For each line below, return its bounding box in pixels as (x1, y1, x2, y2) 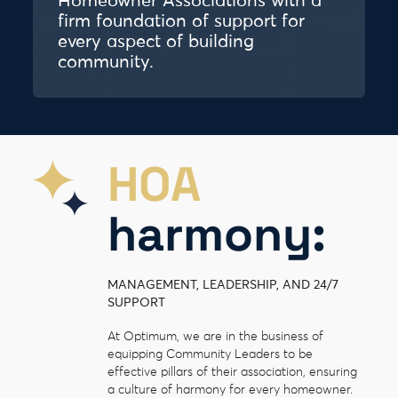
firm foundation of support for (58, 13, 306, 31)
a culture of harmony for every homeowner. (107, 383, 353, 396)
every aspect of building (58, 34, 255, 52)
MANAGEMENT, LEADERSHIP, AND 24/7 (107, 278, 338, 291)
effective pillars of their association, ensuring (107, 365, 357, 378)
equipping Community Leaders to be (107, 347, 313, 361)
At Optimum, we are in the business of (107, 330, 323, 343)
